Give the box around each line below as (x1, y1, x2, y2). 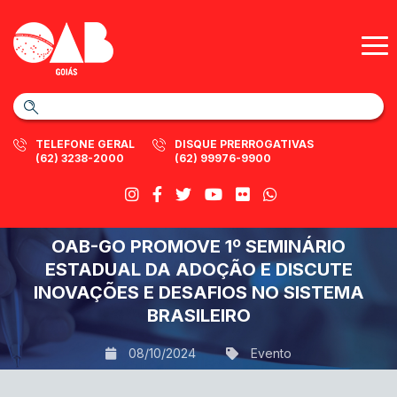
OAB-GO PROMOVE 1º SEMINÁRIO (51, 236, 346, 257)
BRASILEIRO (146, 305, 251, 326)
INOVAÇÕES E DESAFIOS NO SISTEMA (33, 282, 364, 303)
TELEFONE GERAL (35, 137, 135, 151)
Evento (251, 346, 292, 361)
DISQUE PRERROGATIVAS (175, 137, 314, 151)
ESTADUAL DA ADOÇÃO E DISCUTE (44, 259, 353, 280)
